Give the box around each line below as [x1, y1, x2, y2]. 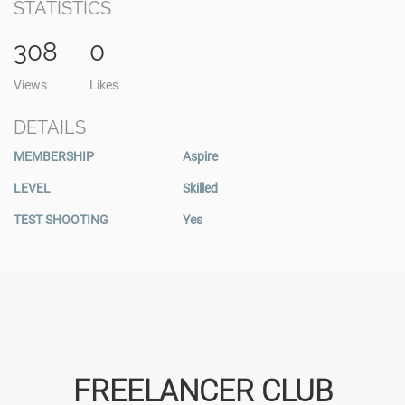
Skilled [182, 181, 218, 195]
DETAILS [14, 117, 86, 138]
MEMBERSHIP [14, 149, 94, 164]
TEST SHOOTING [14, 212, 108, 227]
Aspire [182, 149, 218, 164]
